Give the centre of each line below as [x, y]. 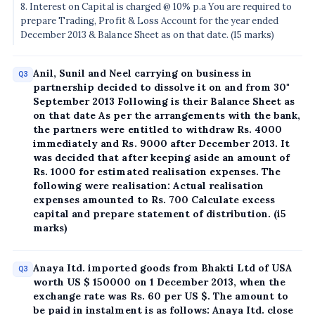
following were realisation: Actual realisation [148, 186]
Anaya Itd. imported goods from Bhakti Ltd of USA [163, 268]
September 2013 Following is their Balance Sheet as [164, 102]
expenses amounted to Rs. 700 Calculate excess [154, 200]
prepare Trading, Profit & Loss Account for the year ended [150, 20]
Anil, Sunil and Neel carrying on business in [142, 73]
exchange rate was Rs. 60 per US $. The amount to [161, 296]
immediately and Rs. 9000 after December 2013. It [161, 144]
